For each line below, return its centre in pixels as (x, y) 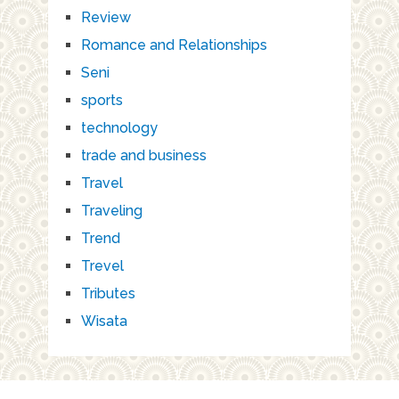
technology (119, 127)
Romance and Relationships (174, 45)
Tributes (108, 293)
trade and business (143, 155)
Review (106, 17)
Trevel (102, 265)
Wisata (104, 321)
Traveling (111, 210)
